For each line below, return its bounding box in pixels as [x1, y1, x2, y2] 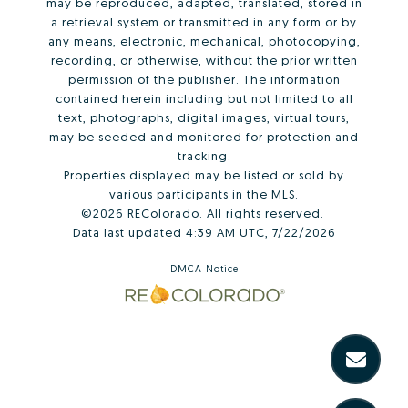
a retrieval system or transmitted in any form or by [51, 15, 357, 30]
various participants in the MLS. [109, 187, 299, 202]
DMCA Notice [169, 262, 239, 276]
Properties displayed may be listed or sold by [64, 168, 344, 183]
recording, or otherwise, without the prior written [50, 53, 358, 68]
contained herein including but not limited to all [55, 91, 353, 107]
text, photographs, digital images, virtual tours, [58, 110, 350, 126]
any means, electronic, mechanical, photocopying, [47, 34, 361, 49]
